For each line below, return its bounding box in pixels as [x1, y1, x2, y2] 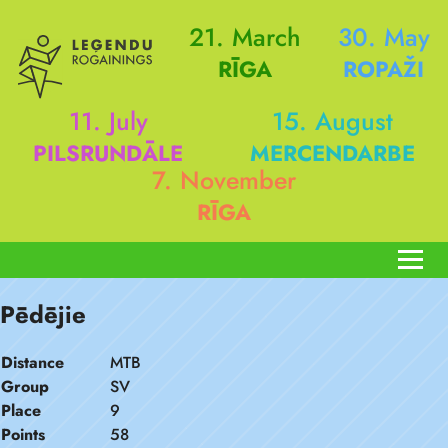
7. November [152, 162, 296, 198]
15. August [271, 103, 393, 139]
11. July [68, 103, 148, 139]
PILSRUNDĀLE [33, 137, 184, 169]
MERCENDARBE [249, 137, 415, 169]
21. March [188, 19, 301, 55]
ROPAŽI [343, 53, 425, 85]
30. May [337, 19, 430, 55]
